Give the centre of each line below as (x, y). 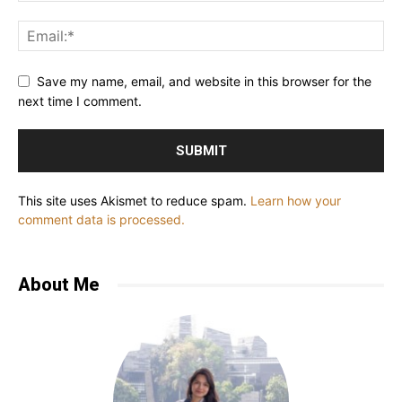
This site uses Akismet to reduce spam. (134, 201)
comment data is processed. (101, 220)
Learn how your (296, 201)
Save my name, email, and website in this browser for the (204, 81)
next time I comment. (80, 101)
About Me (59, 285)
